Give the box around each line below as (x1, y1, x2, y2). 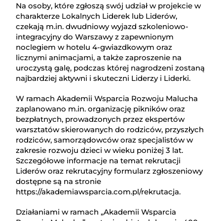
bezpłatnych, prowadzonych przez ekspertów (16, 114, 185, 124)
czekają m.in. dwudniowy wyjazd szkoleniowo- (16, 22, 189, 32)
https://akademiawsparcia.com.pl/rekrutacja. (16, 187, 181, 197)
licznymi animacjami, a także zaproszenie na (16, 53, 182, 63)
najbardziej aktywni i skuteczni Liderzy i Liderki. (16, 74, 191, 83)
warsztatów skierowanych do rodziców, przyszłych (16, 125, 204, 135)
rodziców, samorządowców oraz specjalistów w (16, 135, 193, 145)
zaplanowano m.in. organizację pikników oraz (16, 104, 185, 114)
